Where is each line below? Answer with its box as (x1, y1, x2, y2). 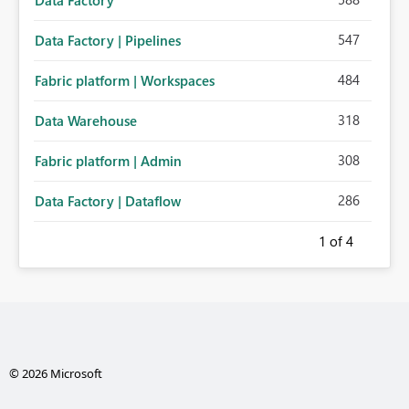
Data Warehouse (35, 111, 137, 131)
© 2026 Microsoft (8, 365, 102, 383)
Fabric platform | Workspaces (35, 71, 215, 90)
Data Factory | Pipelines (35, 31, 181, 50)
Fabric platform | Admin (35, 152, 182, 171)
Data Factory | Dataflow (35, 192, 181, 211)
